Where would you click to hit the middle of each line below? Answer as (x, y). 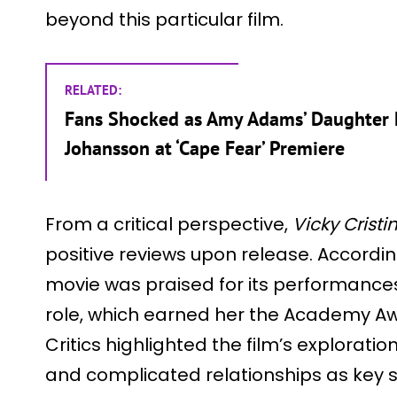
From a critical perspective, (169, 224)
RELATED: (93, 90)
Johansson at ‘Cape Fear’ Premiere (205, 148)
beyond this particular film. (164, 19)
